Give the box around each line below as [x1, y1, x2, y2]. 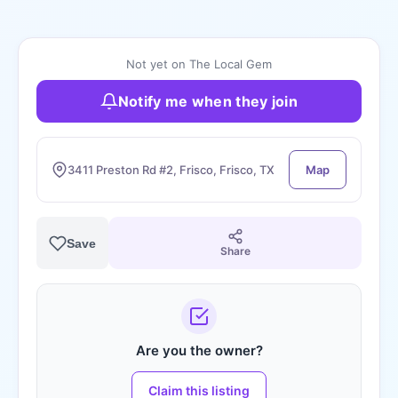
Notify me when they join [117, 92, 298, 110]
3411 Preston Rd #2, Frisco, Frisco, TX [68, 163, 275, 177]
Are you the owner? [135, 342, 263, 359]
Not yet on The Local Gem [126, 57, 272, 71]
